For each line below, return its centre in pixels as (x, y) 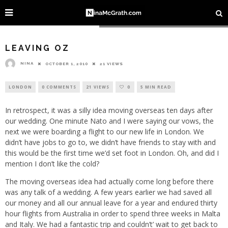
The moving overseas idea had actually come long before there (109, 181)
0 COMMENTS (59, 87)
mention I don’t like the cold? (52, 164)
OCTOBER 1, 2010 (67, 64)
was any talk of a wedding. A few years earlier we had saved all (108, 192)
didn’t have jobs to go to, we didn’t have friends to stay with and (110, 142)
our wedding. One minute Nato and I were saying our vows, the (109, 121)
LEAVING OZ (37, 48)
